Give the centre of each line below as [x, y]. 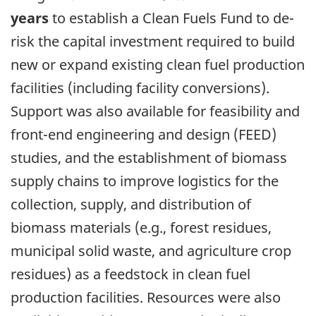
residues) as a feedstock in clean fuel [130, 274]
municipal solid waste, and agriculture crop [151, 250]
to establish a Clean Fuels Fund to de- [171, 18]
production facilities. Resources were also [146, 297]
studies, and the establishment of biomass [149, 157]
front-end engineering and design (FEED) [144, 134]
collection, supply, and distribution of [131, 204]
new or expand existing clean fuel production [158, 64]
